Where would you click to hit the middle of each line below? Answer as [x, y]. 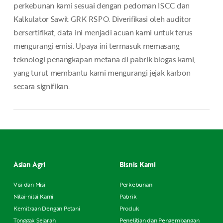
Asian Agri [29, 165]
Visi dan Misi [29, 184]
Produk [129, 208]
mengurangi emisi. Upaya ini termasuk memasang [96, 46]
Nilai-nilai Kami [33, 196]
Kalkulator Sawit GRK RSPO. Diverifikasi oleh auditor [102, 19]
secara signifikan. [41, 86]
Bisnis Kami [137, 165]
